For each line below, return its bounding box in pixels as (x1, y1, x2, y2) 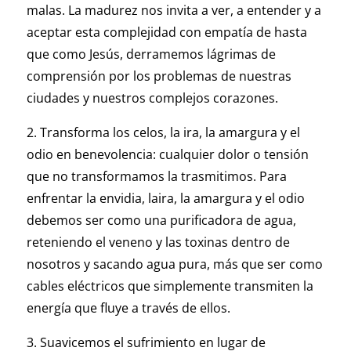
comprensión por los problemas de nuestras (26, 67, 291, 85)
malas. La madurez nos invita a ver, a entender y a (26, 2, 321, 20)
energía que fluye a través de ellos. (26, 299, 230, 317)
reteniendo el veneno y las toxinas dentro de (26, 233, 290, 251)
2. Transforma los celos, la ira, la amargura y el (26, 124, 300, 142)
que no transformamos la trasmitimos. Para (26, 168, 287, 186)
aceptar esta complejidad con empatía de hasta (26, 24, 307, 42)
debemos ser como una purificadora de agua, (26, 212, 296, 230)
